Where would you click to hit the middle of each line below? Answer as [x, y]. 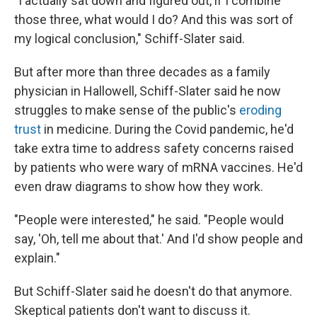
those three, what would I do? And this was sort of [154, 19]
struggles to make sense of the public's [127, 110]
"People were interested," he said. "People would [149, 220]
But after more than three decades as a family [142, 72]
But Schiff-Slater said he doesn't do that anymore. [153, 291]
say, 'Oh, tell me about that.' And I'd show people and [158, 239]
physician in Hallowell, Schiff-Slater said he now [148, 91]
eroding [260, 110]
